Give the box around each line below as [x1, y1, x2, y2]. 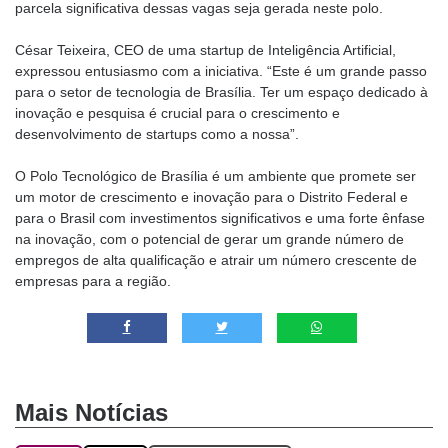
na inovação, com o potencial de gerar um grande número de [15, 230, 404, 247]
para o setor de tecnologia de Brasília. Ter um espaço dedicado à [15, 83, 428, 100]
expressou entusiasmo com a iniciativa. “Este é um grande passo [15, 62, 427, 79]
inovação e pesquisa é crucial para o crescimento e [15, 104, 340, 121]
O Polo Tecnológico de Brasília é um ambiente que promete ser [15, 167, 416, 184]
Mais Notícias [15, 398, 168, 426]
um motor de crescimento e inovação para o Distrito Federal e [15, 188, 408, 205]
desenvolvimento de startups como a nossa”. [15, 125, 299, 142]
